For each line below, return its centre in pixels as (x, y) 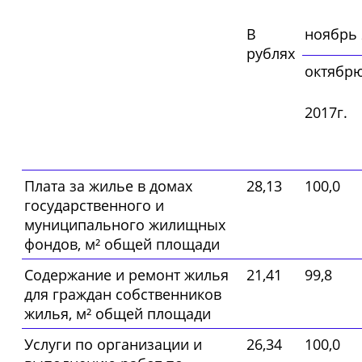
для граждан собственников (123, 295)
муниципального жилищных (125, 225)
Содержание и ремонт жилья (126, 275)
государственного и (94, 206)
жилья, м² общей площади (118, 314)
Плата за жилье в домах (108, 186)
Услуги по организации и (113, 345)
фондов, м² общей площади (122, 244)
